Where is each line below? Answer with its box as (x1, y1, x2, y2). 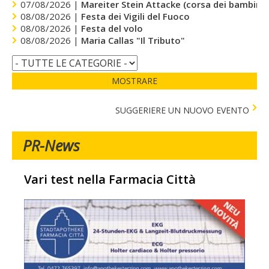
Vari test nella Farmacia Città (24, 171, 196, 187)
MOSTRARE (112, 74, 157, 86)
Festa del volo (81, 22, 143, 34)
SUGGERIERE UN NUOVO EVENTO (115, 104, 249, 116)
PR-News (23, 134, 80, 156)
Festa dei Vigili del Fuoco (81, 10, 190, 22)
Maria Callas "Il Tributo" (81, 34, 185, 46)
